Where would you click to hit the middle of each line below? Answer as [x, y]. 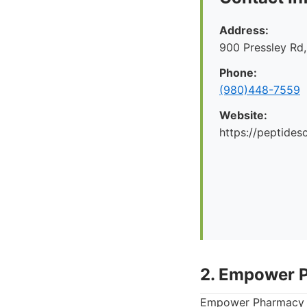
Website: [243, 115]
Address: [244, 30]
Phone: [238, 73]
